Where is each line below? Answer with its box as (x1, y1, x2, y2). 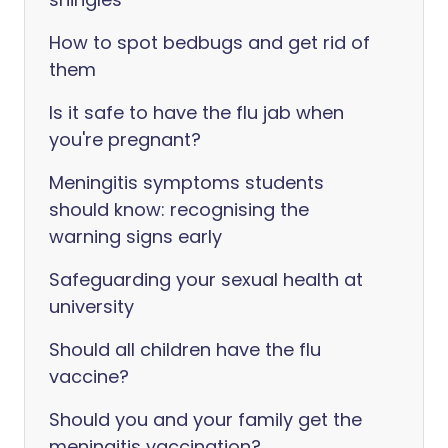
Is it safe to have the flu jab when (49, 100, 344, 125)
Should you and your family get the (49, 407, 362, 432)
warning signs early (49, 224, 222, 249)
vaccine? (49, 364, 129, 389)
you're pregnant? (49, 127, 201, 152)
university (49, 294, 134, 319)
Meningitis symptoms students (49, 170, 324, 195)
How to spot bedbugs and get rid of (49, 30, 370, 55)
